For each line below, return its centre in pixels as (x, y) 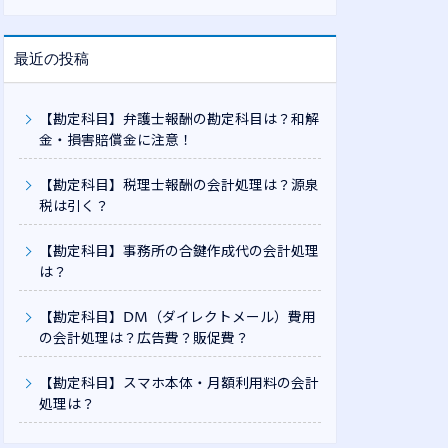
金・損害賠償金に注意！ (116, 141)
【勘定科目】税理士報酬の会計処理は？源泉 (179, 186)
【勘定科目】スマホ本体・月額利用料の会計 (179, 384)
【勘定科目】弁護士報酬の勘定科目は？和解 (179, 120)
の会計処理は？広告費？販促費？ (144, 339)
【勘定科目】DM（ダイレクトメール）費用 (178, 318)
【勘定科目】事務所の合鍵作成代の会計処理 (179, 252)
